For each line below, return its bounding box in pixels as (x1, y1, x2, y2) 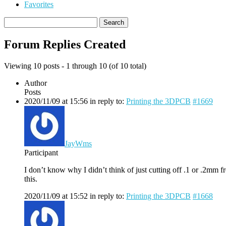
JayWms (65, 139, 92, 148)
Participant (24, 148, 58, 157)
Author (24, 78, 47, 87)
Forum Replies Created (4, 37, 126, 51)
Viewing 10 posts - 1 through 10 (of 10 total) (4, 61, 146, 70)
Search (4, 16, 25, 25)
